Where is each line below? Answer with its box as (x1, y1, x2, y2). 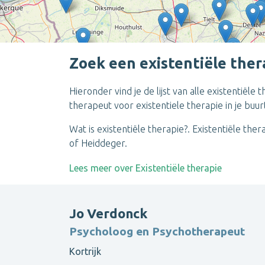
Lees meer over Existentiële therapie (69, 163, 222, 174)
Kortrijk (69, 246, 101, 257)
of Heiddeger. (69, 138, 127, 149)
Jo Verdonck (69, 206, 147, 221)
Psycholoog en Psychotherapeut (69, 225, 245, 238)
